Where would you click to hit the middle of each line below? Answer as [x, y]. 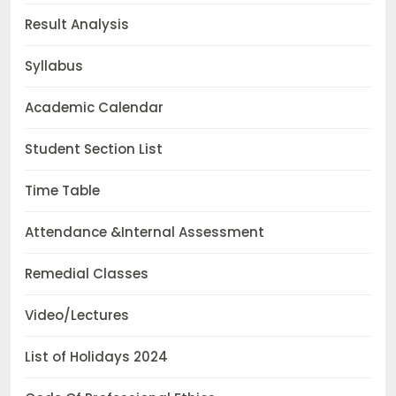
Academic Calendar [94, 108]
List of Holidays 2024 [96, 357]
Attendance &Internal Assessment [145, 232]
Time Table [62, 191]
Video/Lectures [77, 316]
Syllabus [54, 66]
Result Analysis [77, 25]
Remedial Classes [87, 274]
